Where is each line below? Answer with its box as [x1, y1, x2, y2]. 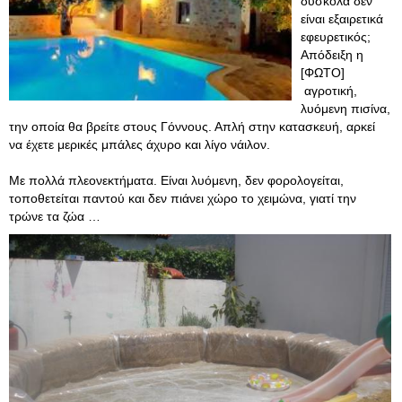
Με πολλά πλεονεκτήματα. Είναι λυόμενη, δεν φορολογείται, [9, 173, 344, 188]
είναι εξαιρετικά [301, 12, 383, 26]
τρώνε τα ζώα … [9, 209, 100, 223]
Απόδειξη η [301, 48, 363, 62]
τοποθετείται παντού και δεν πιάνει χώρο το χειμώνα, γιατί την [9, 191, 356, 205]
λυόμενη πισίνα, [301, 101, 390, 116]
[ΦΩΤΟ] [301, 66, 345, 80]
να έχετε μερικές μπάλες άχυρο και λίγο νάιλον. [9, 137, 270, 152]
